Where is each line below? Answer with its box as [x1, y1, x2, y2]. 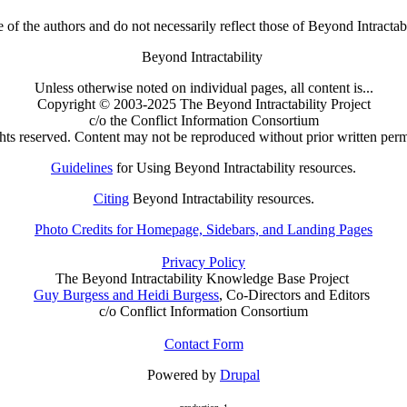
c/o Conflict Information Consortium [99, 303, 308, 319]
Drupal [220, 366, 260, 382]
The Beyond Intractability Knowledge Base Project [55, 270, 352, 286]
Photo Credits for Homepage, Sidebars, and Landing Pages [35, 221, 372, 237]
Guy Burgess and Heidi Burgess [34, 286, 219, 303]
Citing [93, 190, 129, 206]
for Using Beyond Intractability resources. [113, 159, 356, 175]
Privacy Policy [162, 253, 245, 270]
